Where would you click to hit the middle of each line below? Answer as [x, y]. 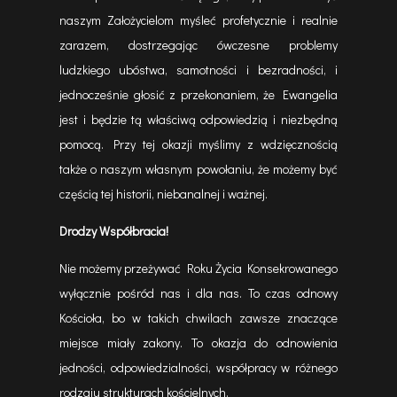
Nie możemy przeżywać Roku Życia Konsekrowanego [198, 268]
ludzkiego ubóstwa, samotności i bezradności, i [198, 70]
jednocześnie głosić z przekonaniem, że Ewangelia [198, 94]
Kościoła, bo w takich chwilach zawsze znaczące [198, 318]
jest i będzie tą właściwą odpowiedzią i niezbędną [198, 119]
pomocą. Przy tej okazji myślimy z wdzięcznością [198, 144]
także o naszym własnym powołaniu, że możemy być [198, 169]
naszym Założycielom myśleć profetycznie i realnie [198, 20]
